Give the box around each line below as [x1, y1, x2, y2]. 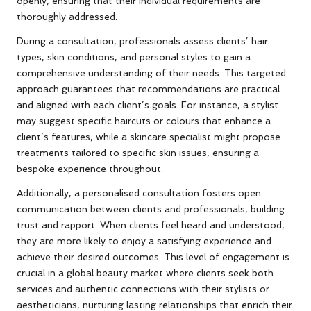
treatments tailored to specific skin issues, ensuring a [17, 147, 259, 159]
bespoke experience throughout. [17, 163, 163, 175]
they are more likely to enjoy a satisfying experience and [17, 235, 271, 247]
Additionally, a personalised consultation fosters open [17, 187, 261, 199]
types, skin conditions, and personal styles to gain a [17, 51, 251, 63]
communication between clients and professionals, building [17, 203, 285, 215]
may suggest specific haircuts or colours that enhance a [17, 115, 271, 127]
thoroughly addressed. [17, 11, 117, 23]
